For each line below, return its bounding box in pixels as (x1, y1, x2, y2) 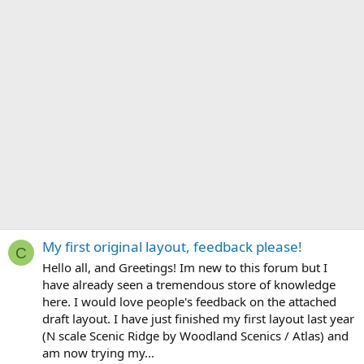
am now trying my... (42, 344, 154, 362)
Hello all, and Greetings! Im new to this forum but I (42, 259, 327, 276)
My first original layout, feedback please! (42, 237, 302, 257)
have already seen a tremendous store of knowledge (42, 276, 336, 293)
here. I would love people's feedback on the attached (42, 293, 336, 310)
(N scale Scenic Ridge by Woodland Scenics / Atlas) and (42, 327, 349, 344)
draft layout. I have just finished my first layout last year (42, 310, 354, 327)
